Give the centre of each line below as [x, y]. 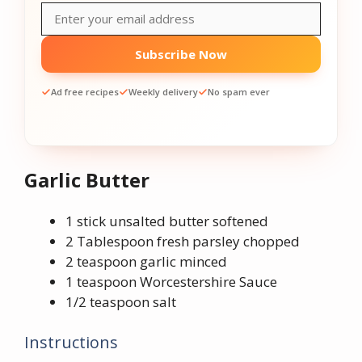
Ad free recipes [85, 92]
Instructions [71, 342]
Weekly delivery [163, 92]
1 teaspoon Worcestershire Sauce [171, 282]
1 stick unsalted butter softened [167, 221]
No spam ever [239, 92]
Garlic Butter [87, 180]
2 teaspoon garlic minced [146, 261]
